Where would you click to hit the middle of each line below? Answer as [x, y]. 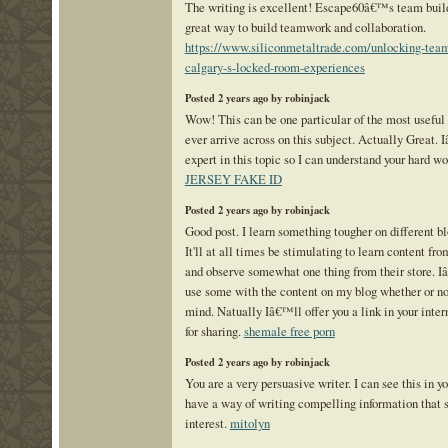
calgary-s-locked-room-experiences [274, 67]
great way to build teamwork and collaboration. [305, 27]
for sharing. [214, 331]
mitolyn [249, 422]
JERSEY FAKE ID [233, 179]
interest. [207, 422]
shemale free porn [289, 331]
